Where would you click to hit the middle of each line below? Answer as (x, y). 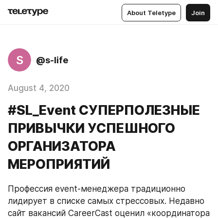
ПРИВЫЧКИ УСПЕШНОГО (91, 128)
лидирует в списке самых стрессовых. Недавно (106, 201)
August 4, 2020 (39, 88)
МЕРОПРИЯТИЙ (59, 164)
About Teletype (151, 12)
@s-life (52, 60)
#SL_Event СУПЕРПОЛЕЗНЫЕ (104, 110)
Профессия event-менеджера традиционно (97, 189)
